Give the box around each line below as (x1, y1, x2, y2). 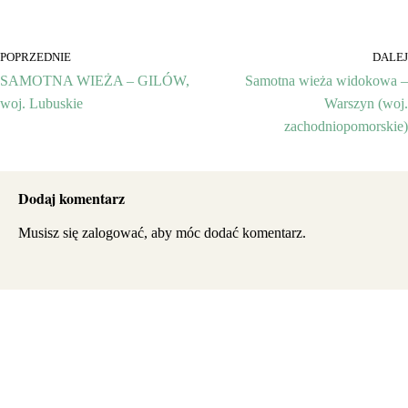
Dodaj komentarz (18, 188, 125, 209)
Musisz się (18, 225, 82, 241)
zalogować (82, 225, 144, 241)
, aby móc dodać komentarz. (144, 225, 306, 241)
